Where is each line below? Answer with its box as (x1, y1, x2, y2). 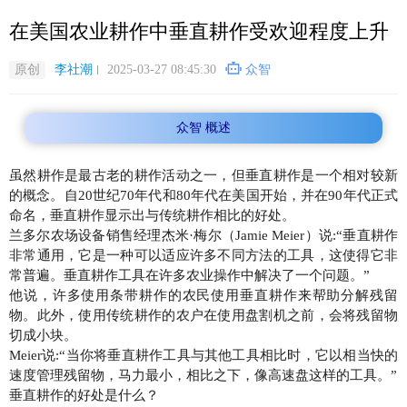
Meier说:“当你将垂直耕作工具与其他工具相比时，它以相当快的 (9, 348, 398, 362)
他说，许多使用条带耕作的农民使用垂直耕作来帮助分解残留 (9, 288, 398, 303)
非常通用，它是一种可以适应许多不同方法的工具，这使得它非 (9, 248, 398, 263)
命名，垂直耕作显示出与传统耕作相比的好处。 (9, 208, 295, 223)
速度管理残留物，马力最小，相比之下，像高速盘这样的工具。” (9, 368, 397, 382)
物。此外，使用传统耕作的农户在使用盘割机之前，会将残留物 (9, 308, 398, 323)
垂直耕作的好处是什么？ (9, 388, 159, 402)
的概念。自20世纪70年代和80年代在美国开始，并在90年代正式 (9, 188, 398, 203)
